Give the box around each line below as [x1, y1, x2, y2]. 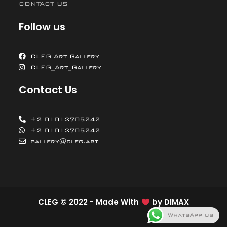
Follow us [19, 20, 66, 34]
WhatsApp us [168, 212, 213, 218]
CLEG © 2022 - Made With [38, 197, 141, 208]
